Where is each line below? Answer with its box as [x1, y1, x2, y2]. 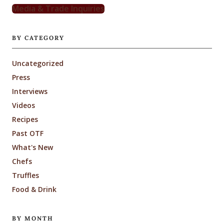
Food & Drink [12, 184, 56, 194]
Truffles [12, 170, 39, 180]
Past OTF [12, 128, 43, 138]
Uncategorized [12, 58, 63, 68]
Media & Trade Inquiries [12, 3, 104, 14]
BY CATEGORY [12, 34, 64, 42]
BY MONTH [12, 214, 53, 222]
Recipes [12, 114, 38, 124]
